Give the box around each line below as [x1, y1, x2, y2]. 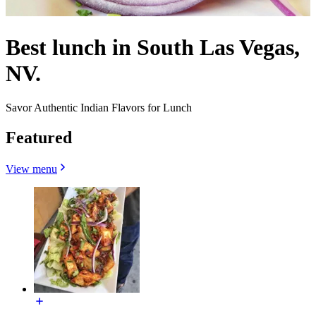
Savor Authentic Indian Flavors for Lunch [6, 102, 192, 114]
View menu [6, 163, 57, 175]
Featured [6, 128, 72, 147]
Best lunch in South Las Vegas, [6, 34, 300, 60]
